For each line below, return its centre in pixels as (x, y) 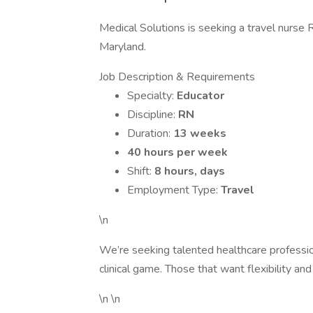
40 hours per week (177, 152)
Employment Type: (174, 190)
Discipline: (153, 115)
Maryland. (123, 47)
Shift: (141, 171)
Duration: (150, 133)
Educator (201, 96)
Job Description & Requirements (177, 77)
